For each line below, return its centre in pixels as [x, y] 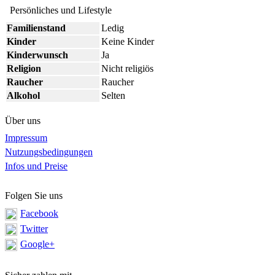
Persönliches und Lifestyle [61, 10]
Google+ [37, 244]
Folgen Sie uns [34, 196]
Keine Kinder [128, 42]
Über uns [23, 121]
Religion [24, 69]
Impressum [26, 138]
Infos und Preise [36, 166]
